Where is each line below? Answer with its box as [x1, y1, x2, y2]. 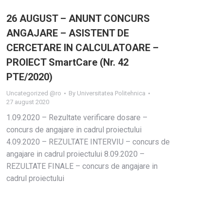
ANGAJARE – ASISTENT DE [6, 27, 129, 39]
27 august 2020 [6, 98, 49, 106]
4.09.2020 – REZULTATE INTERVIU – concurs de [6, 137, 170, 146]
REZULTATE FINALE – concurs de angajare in [6, 162, 158, 171]
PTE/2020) [6, 71, 53, 83]
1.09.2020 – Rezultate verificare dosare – [6, 113, 147, 122]
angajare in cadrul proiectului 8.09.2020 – [6, 149, 145, 159]
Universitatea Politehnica [77, 90, 145, 97]
